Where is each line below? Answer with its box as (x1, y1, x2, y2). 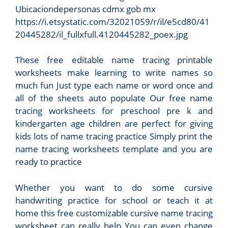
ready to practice (15, 156, 82, 168)
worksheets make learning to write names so (15, 67, 213, 79)
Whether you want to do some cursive (15, 181, 213, 193)
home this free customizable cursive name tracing (15, 207, 213, 219)
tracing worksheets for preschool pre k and (15, 105, 213, 117)
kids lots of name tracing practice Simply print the (15, 130, 213, 142)
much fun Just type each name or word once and (15, 79, 213, 92)
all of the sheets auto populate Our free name (15, 92, 213, 104)
